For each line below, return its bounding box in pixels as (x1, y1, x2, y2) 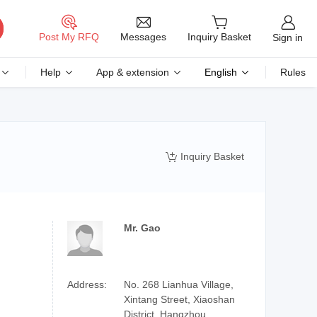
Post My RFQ (39, 31, 99, 43)
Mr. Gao (124, 222, 161, 234)
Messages (120, 30, 166, 42)
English (204, 67, 237, 78)
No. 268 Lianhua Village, (124, 279, 234, 290)
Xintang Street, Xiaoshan (124, 294, 235, 305)
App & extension (96, 67, 169, 78)
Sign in (272, 31, 303, 43)
